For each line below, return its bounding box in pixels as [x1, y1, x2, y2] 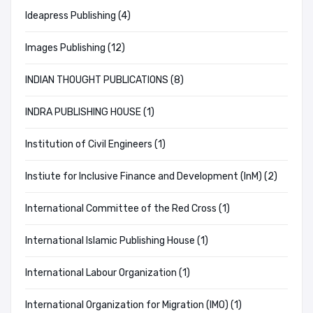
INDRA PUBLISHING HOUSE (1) [25, 106, 154, 119]
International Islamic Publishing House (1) [25, 235, 208, 247]
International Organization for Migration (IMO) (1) [25, 299, 242, 312]
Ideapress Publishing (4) [25, 10, 131, 22]
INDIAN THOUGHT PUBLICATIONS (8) [25, 74, 184, 87]
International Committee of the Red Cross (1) [25, 203, 230, 215]
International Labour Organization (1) [25, 267, 190, 279]
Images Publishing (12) [25, 42, 125, 54]
